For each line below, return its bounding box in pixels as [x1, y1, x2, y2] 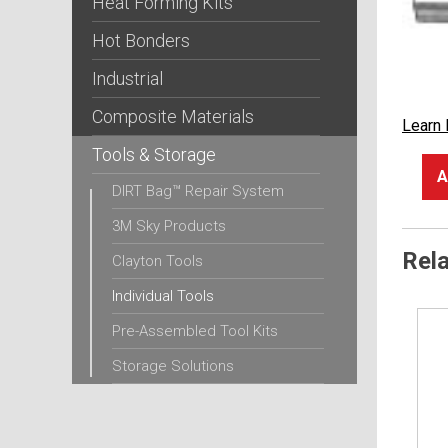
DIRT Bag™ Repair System [112, 182, 284, 200]
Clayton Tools [112, 252, 203, 270]
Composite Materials [92, 106, 254, 127]
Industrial [92, 68, 163, 89]
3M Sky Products [112, 217, 226, 235]
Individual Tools [112, 287, 214, 305]
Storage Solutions [112, 357, 234, 375]
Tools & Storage [92, 144, 216, 165]
